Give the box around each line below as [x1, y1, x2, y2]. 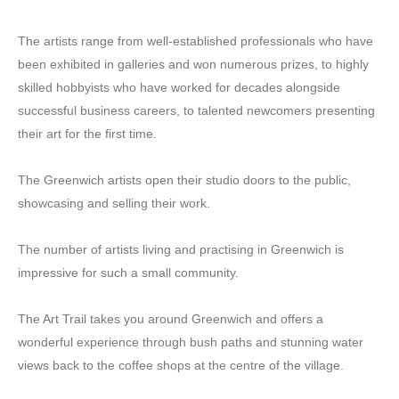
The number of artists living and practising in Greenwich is [18, 242, 344, 256]
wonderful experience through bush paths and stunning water [18, 335, 363, 349]
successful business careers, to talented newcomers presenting [18, 103, 375, 118]
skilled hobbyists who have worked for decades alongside [18, 80, 340, 94]
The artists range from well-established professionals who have [18, 34, 373, 48]
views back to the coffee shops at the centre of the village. [18, 358, 344, 372]
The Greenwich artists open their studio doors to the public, [18, 173, 351, 187]
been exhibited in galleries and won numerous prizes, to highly [18, 57, 369, 71]
